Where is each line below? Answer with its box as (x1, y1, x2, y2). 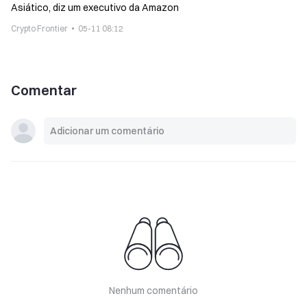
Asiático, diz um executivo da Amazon (11, 1, 179, 14)
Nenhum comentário (109, 284, 198, 297)
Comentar (11, 82, 77, 99)
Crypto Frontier (11, 23, 68, 34)
